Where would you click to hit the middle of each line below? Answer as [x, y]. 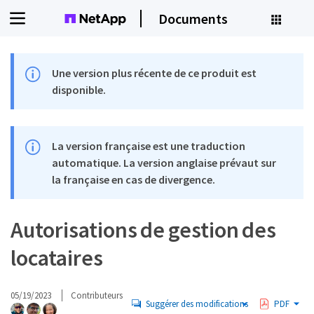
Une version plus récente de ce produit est [155, 73]
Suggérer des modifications [197, 303]
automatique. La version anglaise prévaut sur [164, 163]
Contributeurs [97, 295]
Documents [193, 18]
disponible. [79, 90]
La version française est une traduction [149, 146]
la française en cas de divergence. [134, 179]
